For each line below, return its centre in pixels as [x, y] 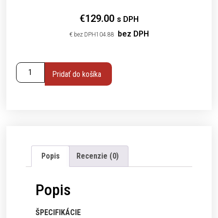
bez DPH [132, 34]
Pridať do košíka [76, 74]
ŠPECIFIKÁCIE [58, 212]
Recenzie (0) [98, 156]
